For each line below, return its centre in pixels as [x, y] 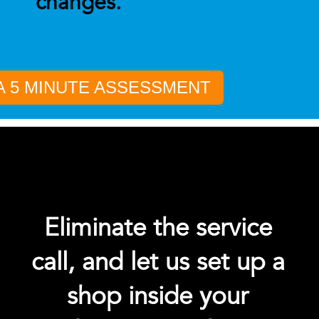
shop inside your [158, 297]
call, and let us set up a [158, 262]
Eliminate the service [158, 228]
